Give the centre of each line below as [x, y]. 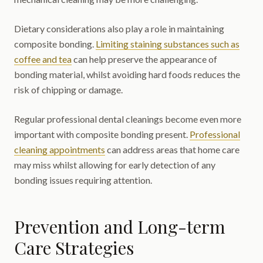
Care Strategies [74, 248]
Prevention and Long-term [120, 227]
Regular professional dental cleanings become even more [128, 119]
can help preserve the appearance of [144, 59]
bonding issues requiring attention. [83, 180]
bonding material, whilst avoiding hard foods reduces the [127, 74]
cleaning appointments [60, 149]
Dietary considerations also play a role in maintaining [119, 28]
